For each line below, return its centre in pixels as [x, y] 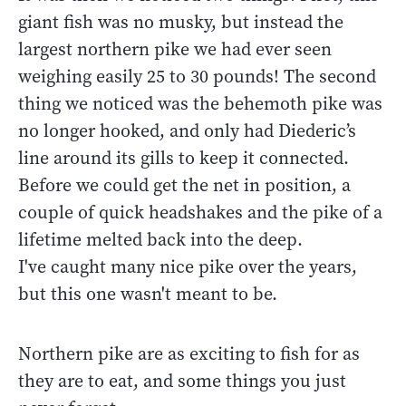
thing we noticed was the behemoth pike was [200, 104]
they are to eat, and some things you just [182, 382]
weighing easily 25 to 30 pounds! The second [197, 77]
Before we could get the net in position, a [184, 186]
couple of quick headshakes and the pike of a [200, 213]
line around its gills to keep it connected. [184, 159]
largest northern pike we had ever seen [175, 50]
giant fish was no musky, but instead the [181, 23]
